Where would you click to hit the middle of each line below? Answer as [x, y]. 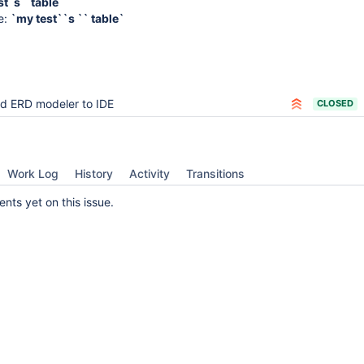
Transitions [215, 173]
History [94, 173]
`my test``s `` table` [67, 18]
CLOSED [335, 103]
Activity [149, 173]
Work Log [33, 173]
